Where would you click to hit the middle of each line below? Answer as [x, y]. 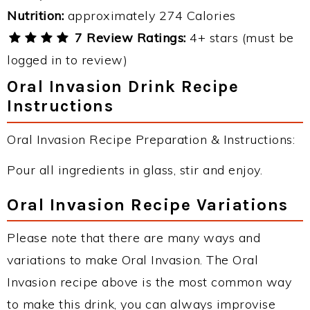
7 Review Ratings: [128, 38]
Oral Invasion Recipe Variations [148, 204]
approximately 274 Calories [150, 16]
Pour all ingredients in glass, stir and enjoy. [135, 170]
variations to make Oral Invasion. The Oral [133, 260]
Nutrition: [35, 16]
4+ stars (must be [240, 38]
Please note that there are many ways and [134, 238]
